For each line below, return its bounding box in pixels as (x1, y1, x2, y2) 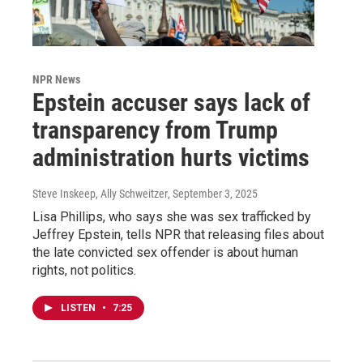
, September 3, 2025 (168, 186, 258, 200)
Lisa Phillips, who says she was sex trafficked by (32, 208, 311, 224)
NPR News (32, 72, 80, 86)
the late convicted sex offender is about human (32, 244, 298, 260)
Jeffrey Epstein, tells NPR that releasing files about (32, 226, 324, 242)
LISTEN (61, 301, 98, 314)
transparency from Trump (32, 115, 278, 144)
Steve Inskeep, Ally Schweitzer (32, 186, 168, 200)
